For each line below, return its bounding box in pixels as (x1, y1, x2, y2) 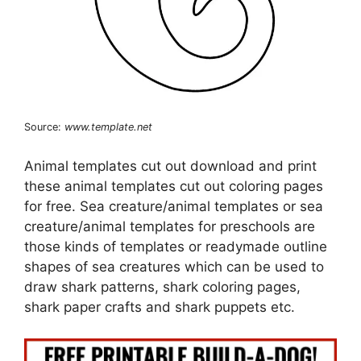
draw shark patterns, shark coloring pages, (24, 279, 301, 296)
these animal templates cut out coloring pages (24, 178, 323, 195)
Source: (24, 120, 64, 133)
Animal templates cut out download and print (24, 158, 317, 175)
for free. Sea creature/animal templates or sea (24, 198, 323, 215)
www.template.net (64, 120, 152, 133)
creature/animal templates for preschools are (24, 218, 315, 235)
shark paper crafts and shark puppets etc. (24, 299, 295, 316)
